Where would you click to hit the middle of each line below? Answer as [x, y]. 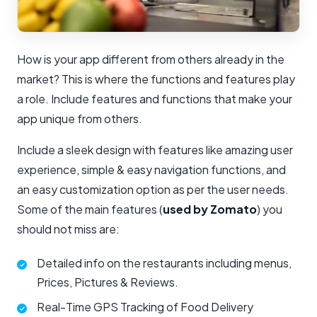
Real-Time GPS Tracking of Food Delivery [145, 307]
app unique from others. [80, 119]
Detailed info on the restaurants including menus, [164, 263]
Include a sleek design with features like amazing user [155, 150]
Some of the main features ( [90, 209]
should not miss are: [68, 229]
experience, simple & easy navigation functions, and [151, 170]
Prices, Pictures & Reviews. [108, 282]
